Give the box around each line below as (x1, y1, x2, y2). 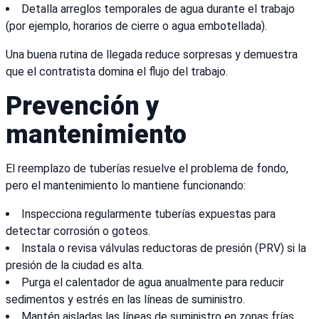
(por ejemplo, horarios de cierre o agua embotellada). (6, 19, 267, 33)
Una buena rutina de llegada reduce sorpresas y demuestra (6, 48, 298, 62)
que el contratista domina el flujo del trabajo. (6, 65, 228, 79)
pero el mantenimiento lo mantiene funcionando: (6, 179, 246, 193)
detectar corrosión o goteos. (6, 224, 150, 239)
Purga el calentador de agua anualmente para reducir (21, 276, 284, 290)
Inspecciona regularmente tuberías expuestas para (21, 207, 276, 221)
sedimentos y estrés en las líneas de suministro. (6, 293, 245, 307)
